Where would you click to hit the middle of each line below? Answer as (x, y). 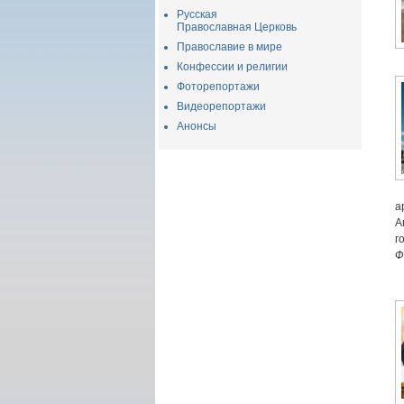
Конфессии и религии (232, 67)
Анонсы (197, 126)
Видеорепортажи (221, 106)
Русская (197, 14)
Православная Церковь (237, 27)
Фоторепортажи (218, 87)
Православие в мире (230, 47)
